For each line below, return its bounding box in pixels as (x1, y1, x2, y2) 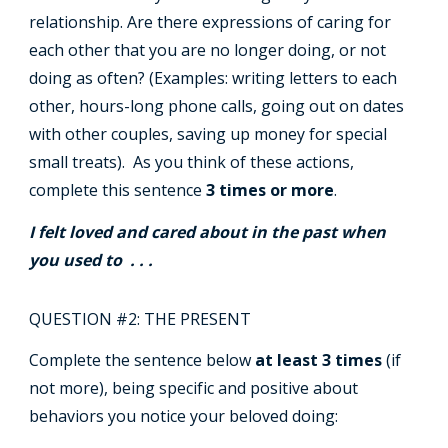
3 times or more (202, 179, 335, 202)
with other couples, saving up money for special (29, 123, 388, 146)
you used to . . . (29, 248, 158, 271)
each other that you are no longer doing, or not (29, 39, 387, 62)
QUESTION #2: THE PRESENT (29, 307, 252, 330)
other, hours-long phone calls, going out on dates (29, 95, 405, 118)
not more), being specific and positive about (29, 377, 359, 400)
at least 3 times (255, 349, 383, 372)
